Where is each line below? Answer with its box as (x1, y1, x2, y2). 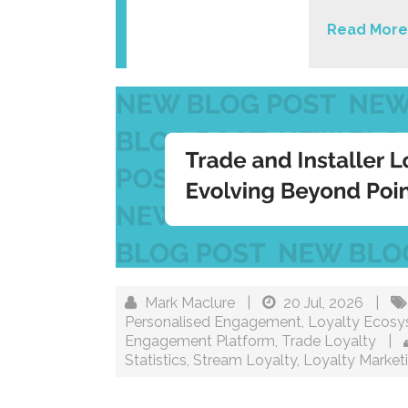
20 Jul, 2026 (283, 294, 367, 312)
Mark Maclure (145, 294, 235, 312)
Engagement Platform (125, 332, 275, 351)
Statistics (125, 352, 187, 370)
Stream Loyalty (193, 352, 297, 370)
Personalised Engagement (125, 313, 301, 331)
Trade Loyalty (281, 332, 376, 351)
